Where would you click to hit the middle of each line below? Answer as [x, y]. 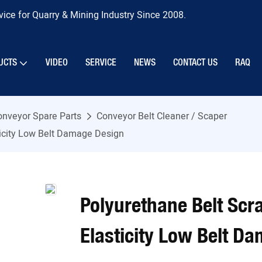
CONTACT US [195, 63]
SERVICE [101, 63]
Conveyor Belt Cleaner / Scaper [162, 117]
